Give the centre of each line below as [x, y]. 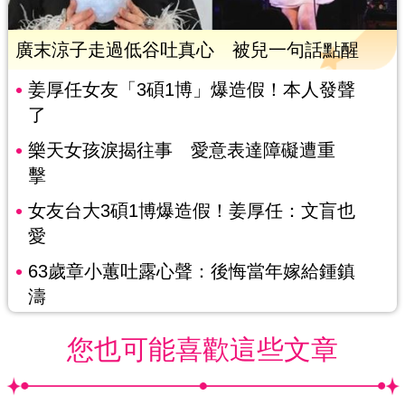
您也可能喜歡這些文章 [202, 350]
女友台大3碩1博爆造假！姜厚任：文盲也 [191, 211]
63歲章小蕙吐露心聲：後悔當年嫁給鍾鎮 [191, 272]
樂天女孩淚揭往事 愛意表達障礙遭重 [181, 151]
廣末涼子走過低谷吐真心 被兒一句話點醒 [187, 50]
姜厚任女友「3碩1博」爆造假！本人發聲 [191, 90]
